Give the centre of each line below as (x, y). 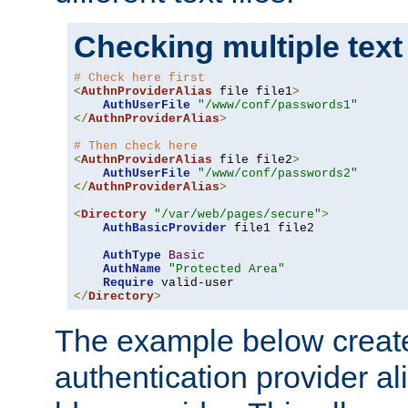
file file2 (252, 160)
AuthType (132, 256)
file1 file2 (270, 229)
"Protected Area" (227, 270)
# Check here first (139, 78)
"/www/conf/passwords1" (278, 106)
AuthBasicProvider (165, 229)
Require (128, 283)
